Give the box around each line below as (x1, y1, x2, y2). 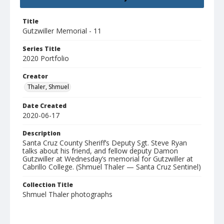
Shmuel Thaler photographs (22, 189, 112, 199)
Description (22, 129, 60, 138)
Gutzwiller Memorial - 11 (22, 26, 101, 36)
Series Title (22, 44, 60, 53)
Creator (22, 72, 48, 81)
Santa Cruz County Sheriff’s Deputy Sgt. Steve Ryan (22, 138, 187, 148)
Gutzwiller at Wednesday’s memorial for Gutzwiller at (22, 154, 193, 164)
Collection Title (22, 180, 73, 189)
